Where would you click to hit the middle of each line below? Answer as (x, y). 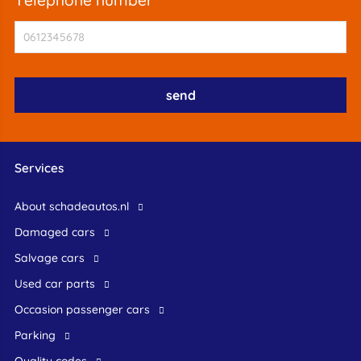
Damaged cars (58, 232)
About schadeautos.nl (75, 207)
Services (39, 168)
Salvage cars (52, 258)
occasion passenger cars (86, 310)
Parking (38, 336)
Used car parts (58, 284)
